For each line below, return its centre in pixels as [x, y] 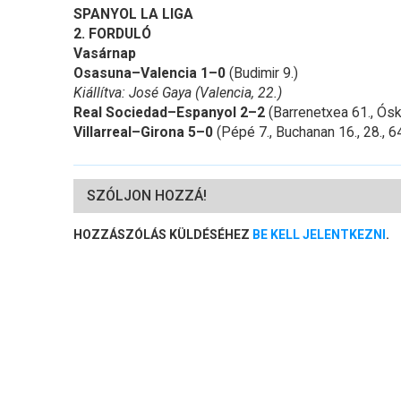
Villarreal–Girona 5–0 [143, 132]
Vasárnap [105, 54]
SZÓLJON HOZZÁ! [147, 196]
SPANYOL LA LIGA [133, 14]
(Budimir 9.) [262, 73]
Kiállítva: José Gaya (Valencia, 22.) [178, 93]
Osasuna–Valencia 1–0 [149, 73]
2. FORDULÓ [112, 34]
